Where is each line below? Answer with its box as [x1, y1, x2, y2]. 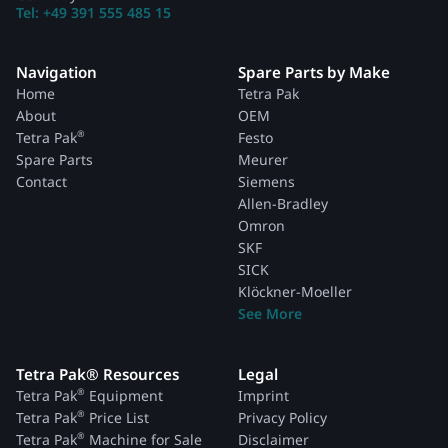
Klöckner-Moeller [238, 282, 352, 301]
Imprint [238, 386, 289, 405]
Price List [85, 408, 149, 427]
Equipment [85, 386, 163, 405]
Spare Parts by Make [238, 62, 390, 82]
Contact [16, 172, 67, 191]
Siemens [238, 172, 295, 191]
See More [238, 304, 302, 323]
